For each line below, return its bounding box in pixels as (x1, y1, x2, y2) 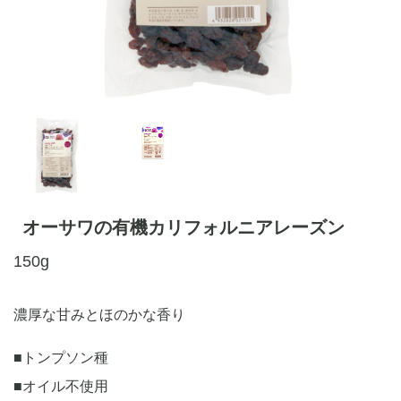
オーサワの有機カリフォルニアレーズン (22, 218, 345, 237)
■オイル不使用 (13, 379, 108, 394)
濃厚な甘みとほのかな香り (13, 307, 185, 322)
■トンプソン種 (13, 350, 108, 365)
